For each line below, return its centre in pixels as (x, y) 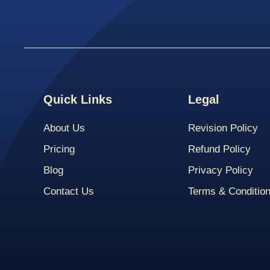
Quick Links (78, 100)
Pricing (59, 149)
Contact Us (69, 192)
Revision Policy (223, 128)
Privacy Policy (221, 171)
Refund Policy (219, 149)
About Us (64, 128)
